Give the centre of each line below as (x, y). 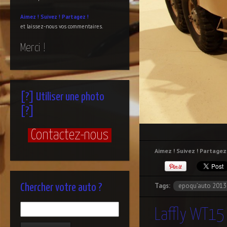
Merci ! (33, 48)
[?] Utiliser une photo (62, 97)
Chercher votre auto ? (61, 188)
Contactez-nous (70, 135)
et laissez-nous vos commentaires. (62, 26)
